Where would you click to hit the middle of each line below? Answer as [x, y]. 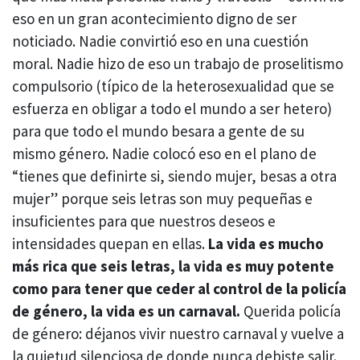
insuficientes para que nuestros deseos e [144, 221]
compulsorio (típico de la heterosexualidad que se [173, 86]
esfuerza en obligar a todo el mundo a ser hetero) [172, 108]
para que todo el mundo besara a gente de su [158, 131]
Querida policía [290, 311]
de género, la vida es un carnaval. [126, 311]
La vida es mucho [266, 243]
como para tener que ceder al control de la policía [179, 288]
